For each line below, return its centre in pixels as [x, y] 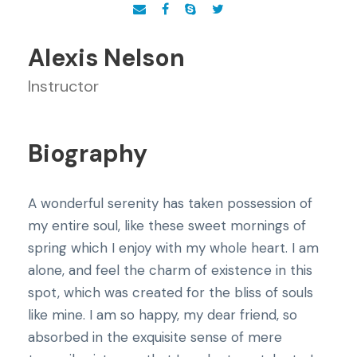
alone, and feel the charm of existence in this [170, 270]
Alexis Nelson [106, 58]
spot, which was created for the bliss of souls [171, 292]
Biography [88, 153]
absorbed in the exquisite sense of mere [155, 337]
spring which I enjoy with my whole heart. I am [173, 248]
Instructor [63, 86]
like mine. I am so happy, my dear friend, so [163, 315]
